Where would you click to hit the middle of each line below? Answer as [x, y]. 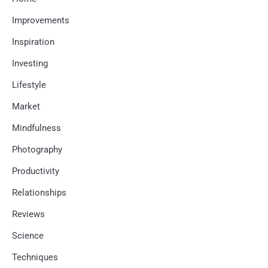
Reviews [28, 214]
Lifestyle [29, 85]
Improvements [41, 20]
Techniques [35, 257]
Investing [30, 63]
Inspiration [33, 42]
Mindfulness [36, 128]
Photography [37, 150]
